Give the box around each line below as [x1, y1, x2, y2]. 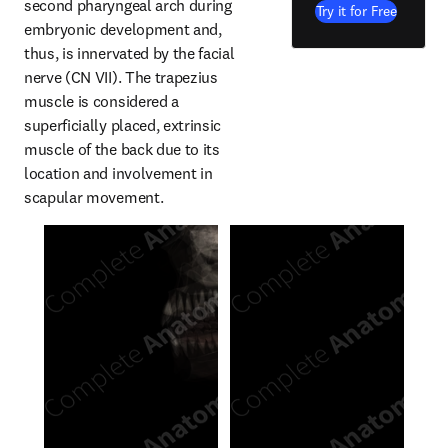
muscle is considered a [24, 91, 179, 111]
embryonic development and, [24, 19, 222, 39]
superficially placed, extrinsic [24, 115, 222, 135]
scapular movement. [24, 187, 164, 207]
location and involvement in [24, 163, 213, 183]
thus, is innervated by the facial [24, 43, 235, 63]
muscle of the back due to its [24, 139, 220, 159]
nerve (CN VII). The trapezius [24, 67, 218, 87]
